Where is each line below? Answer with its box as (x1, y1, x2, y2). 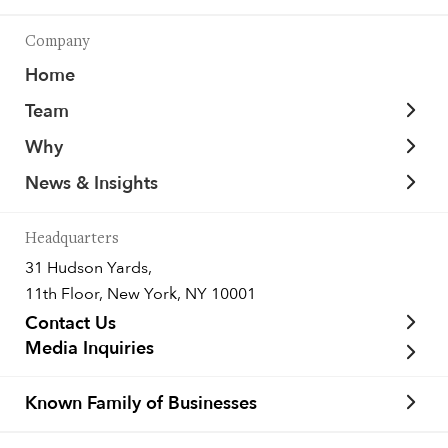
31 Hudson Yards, (25, 257, 166, 279)
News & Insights (25, 171, 158, 196)
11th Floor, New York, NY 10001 (25, 283, 256, 305)
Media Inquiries (25, 336, 154, 361)
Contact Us (25, 311, 116, 336)
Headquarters (25, 231, 119, 247)
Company (25, 34, 89, 50)
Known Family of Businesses (25, 391, 257, 416)
